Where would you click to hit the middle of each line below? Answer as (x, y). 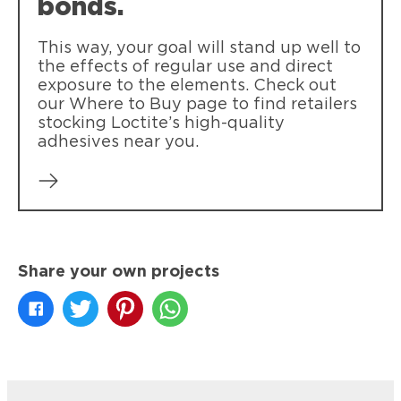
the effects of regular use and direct (185, 67)
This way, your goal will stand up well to (199, 48)
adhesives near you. (120, 142)
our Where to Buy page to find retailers (197, 104)
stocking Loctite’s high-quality (161, 123)
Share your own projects (119, 272)
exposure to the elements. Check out (187, 85)
